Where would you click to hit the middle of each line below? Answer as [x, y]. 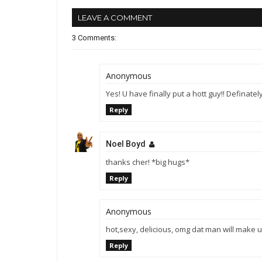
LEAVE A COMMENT [115, 18]
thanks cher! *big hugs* [148, 162]
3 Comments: [94, 38]
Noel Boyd [126, 144]
